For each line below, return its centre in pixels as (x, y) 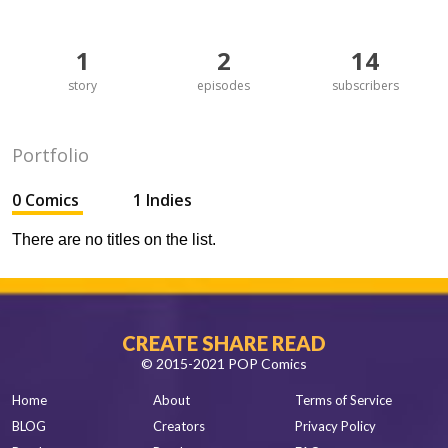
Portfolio (50, 155)
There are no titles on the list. (114, 239)
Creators (179, 426)
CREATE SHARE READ (224, 343)
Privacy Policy (335, 426)
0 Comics (47, 200)
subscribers (365, 85)
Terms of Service (343, 400)
